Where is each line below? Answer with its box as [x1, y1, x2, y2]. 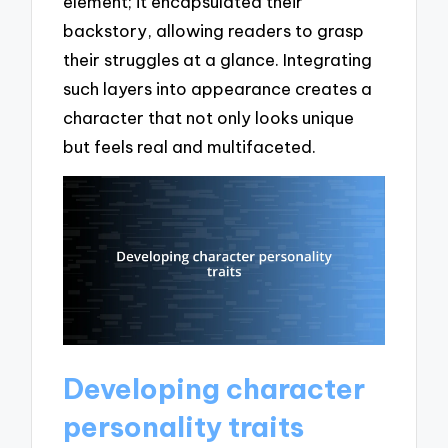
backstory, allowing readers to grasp [63, 19, 365, 41]
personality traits [63, 408, 305, 444]
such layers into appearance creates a [63, 77, 373, 99]
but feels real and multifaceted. [63, 135, 317, 157]
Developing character [63, 370, 366, 406]
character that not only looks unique [63, 106, 355, 128]
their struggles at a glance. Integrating [63, 48, 373, 70]
